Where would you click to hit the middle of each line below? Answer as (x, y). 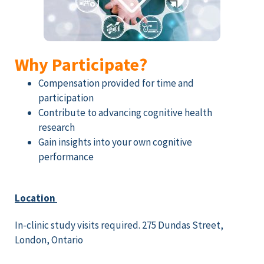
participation (67, 98)
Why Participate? (81, 64)
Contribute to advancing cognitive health (125, 112)
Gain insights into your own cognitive (115, 142)
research (57, 127)
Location (36, 198)
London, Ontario (49, 240)
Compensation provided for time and (116, 83)
